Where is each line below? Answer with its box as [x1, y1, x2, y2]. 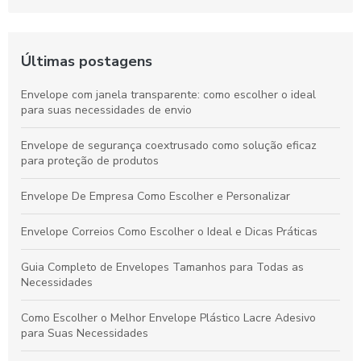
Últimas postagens [21, 51, 152, 71]
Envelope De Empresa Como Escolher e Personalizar [21, 188, 290, 204]
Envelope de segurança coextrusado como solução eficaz [21, 137, 317, 153]
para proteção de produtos [21, 152, 159, 168]
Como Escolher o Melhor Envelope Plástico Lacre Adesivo [21, 309, 316, 326]
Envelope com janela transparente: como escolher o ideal [21, 86, 316, 102]
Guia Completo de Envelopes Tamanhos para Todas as [21, 259, 304, 275]
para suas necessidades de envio [21, 102, 192, 118]
